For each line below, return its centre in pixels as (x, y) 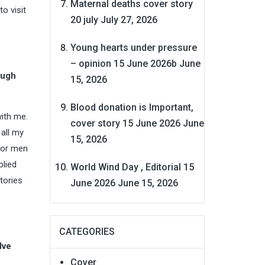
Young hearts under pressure (133, 47)
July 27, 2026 (129, 20)
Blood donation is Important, (132, 107)
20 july (84, 20)
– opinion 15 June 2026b (123, 63)
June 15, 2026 (148, 183)
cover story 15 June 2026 (125, 123)
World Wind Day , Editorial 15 (132, 167)
